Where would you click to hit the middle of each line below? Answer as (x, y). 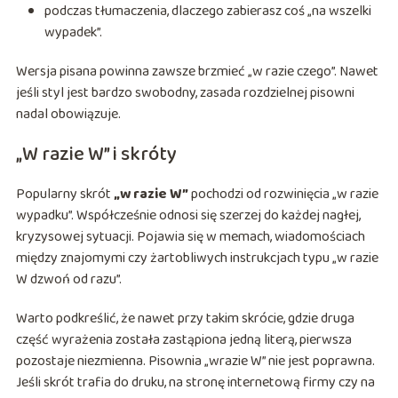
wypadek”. (73, 33)
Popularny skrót (64, 195)
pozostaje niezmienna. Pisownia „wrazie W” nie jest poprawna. (195, 362)
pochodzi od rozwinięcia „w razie (283, 195)
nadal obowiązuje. (68, 115)
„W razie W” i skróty (96, 155)
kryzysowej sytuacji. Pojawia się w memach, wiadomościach (190, 237)
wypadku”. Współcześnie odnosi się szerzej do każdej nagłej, (188, 216)
